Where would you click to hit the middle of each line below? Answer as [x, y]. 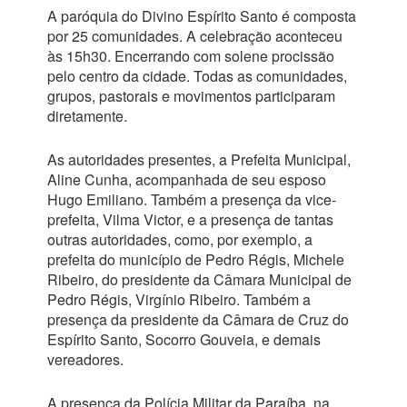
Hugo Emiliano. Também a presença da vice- [191, 199]
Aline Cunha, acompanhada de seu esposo [186, 179]
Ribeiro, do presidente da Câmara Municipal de [199, 279]
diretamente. [87, 115]
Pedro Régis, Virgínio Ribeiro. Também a [179, 299]
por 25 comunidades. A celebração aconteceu [194, 35]
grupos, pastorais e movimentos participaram [191, 95]
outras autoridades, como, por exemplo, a [179, 239]
